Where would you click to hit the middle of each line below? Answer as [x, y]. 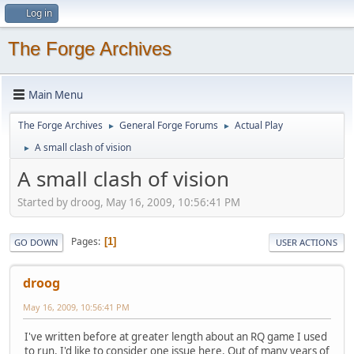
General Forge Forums [169, 125]
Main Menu [56, 94]
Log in [39, 13]
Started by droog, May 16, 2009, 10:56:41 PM [129, 202]
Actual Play [259, 125]
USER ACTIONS [307, 242]
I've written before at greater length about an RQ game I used [176, 336]
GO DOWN [36, 242]
